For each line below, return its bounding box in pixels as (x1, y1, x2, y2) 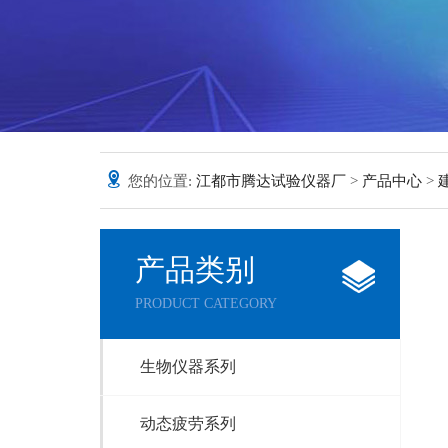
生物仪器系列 (140, 358, 236, 375)
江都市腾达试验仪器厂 (196, 173, 346, 189)
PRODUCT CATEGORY (135, 296, 277, 311)
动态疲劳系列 (140, 415, 236, 432)
